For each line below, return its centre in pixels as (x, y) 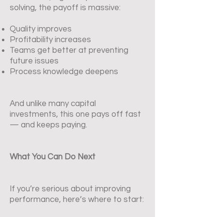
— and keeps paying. (48, 125)
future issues (34, 61)
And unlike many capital (53, 104)
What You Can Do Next (53, 157)
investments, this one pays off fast (75, 114)
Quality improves (41, 29)
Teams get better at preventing (69, 50)
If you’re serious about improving (70, 189)
